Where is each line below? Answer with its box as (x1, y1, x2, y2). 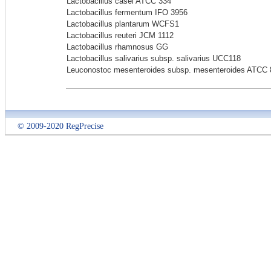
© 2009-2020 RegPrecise (18, 121, 103, 131)
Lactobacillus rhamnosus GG (67, 42, 168, 51)
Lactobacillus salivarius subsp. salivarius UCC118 (67, 54, 241, 63)
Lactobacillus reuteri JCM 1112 (67, 31, 174, 40)
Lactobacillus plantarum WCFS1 (67, 19, 179, 28)
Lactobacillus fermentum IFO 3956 (67, 8, 188, 17)
